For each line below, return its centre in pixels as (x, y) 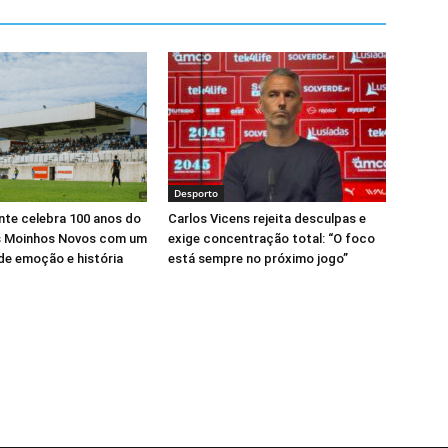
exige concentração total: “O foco (271, 238)
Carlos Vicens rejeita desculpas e (267, 218)
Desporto (196, 193)
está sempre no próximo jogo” (258, 258)
